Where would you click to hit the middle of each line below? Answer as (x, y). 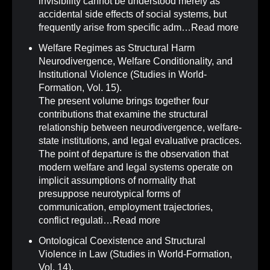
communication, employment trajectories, (126, 207)
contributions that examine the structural (123, 115)
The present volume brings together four (124, 101)
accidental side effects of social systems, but (133, 14)
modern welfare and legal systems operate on (136, 168)
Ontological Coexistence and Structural (122, 241)
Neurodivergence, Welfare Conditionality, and (136, 61)
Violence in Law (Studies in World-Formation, (135, 254)
